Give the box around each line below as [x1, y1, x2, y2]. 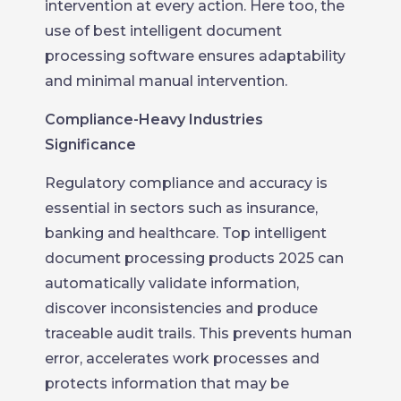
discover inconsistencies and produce [45, 299, 318, 317]
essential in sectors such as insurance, [45, 199, 318, 217]
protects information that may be [45, 374, 289, 392]
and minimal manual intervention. [45, 72, 287, 90]
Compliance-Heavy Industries [45, 110, 263, 128]
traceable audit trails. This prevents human [45, 324, 352, 342]
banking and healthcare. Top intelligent [45, 224, 327, 242]
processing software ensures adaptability [45, 47, 346, 64]
